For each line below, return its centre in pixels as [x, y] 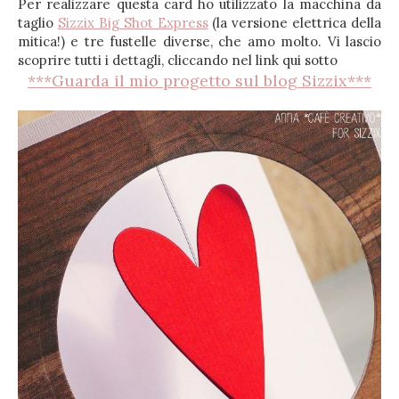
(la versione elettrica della [294, 23]
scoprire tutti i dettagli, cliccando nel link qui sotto [178, 60]
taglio [38, 23]
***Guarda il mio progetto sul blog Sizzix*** [199, 81]
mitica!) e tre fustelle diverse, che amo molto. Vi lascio [199, 41]
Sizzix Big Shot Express [133, 23]
